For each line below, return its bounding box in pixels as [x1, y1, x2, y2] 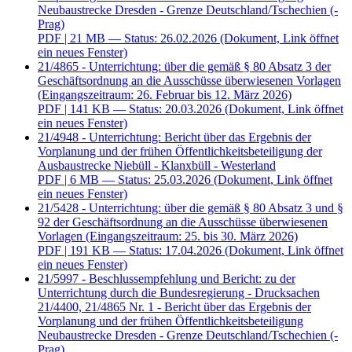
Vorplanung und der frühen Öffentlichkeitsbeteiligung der [38, 145, 322, 159]
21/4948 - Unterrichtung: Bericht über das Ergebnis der [38, 130, 311, 145]
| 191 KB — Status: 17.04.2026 [64, 244, 222, 258]
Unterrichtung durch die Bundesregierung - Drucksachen [38, 286, 320, 300]
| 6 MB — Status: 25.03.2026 [64, 173, 211, 187]
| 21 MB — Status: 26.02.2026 [64, 31, 217, 46]
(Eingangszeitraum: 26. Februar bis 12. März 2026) [38, 88, 291, 102]
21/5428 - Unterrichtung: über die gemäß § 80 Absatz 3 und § [38, 201, 343, 215]
